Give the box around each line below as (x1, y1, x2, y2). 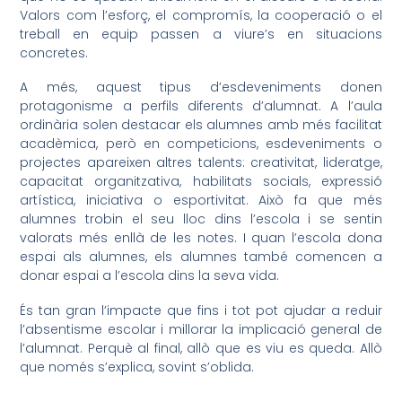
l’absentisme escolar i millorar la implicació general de (20, 319, 382, 338)
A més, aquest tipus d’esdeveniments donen (20, 78, 382, 97)
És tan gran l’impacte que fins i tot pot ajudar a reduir (20, 301, 382, 319)
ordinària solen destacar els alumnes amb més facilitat (20, 116, 382, 135)
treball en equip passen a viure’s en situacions (20, 24, 382, 43)
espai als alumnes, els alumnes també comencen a (20, 248, 382, 267)
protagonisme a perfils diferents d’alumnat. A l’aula (20, 97, 382, 116)
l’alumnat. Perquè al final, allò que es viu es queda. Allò (20, 338, 382, 357)
